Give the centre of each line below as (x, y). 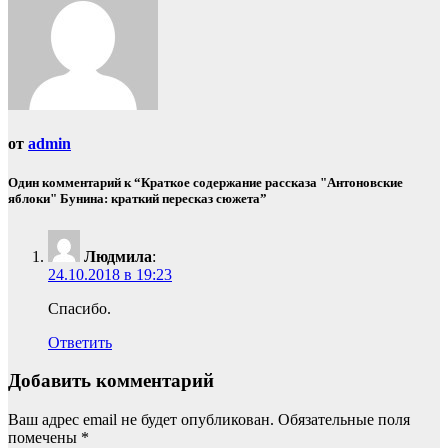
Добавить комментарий (111, 381)
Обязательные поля (342, 420)
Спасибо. (79, 308)
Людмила (118, 256)
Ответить (80, 342)
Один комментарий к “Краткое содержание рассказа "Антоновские (205, 183)
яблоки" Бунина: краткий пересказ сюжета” (137, 199)
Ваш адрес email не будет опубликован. (141, 420)
